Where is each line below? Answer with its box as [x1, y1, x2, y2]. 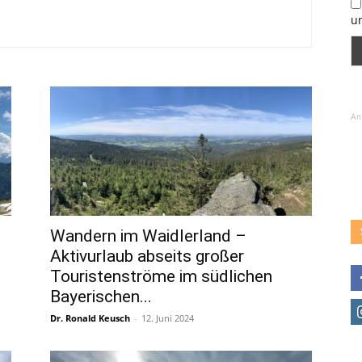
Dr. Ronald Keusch [50, 312, 130, 324]
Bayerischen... [50, 287, 152, 306]
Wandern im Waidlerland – [50, 226, 246, 246]
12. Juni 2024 [141, 312, 194, 324]
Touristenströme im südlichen [50, 267, 272, 286]
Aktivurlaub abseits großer [50, 246, 244, 266]
